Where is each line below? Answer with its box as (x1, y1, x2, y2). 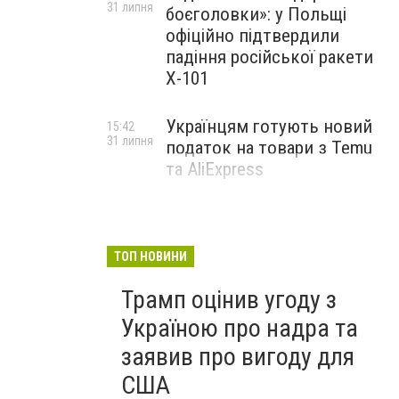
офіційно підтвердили (166, 25, 339, 46)
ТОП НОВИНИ (114, 249, 187, 264)
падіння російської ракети (166, 46, 373, 68)
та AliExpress (166, 159, 264, 180)
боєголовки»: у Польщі (166, 4, 346, 25)
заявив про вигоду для (121, 342, 354, 371)
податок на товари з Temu (166, 137, 372, 159)
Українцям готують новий (166, 116, 372, 137)
